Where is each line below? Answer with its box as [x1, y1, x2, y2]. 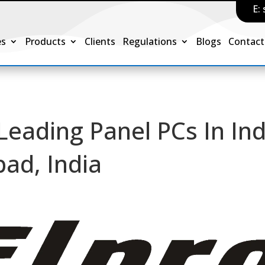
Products [25, 35, 66, 48]
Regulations [122, 35, 177, 48]
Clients [85, 35, 116, 48]
